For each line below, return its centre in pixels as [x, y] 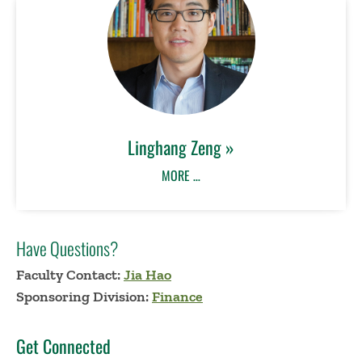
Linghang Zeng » [181, 147]
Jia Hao [147, 275]
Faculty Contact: [70, 275]
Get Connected [63, 346]
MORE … [181, 176]
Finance [177, 297]
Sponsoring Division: [82, 297]
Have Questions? [67, 248]
